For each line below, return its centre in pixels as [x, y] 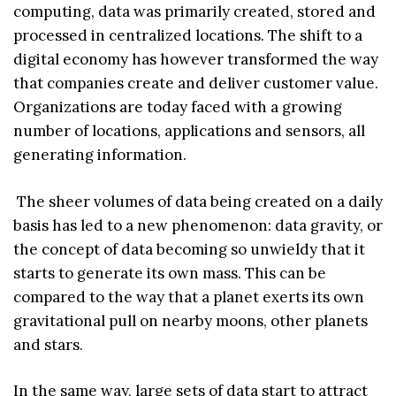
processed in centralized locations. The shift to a [188, 36]
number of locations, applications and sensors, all [189, 131]
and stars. [48, 344]
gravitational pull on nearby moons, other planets [190, 320]
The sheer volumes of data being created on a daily [198, 201]
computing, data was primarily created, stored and [194, 12]
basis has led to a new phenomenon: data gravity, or [198, 225]
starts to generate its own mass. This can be [170, 273]
